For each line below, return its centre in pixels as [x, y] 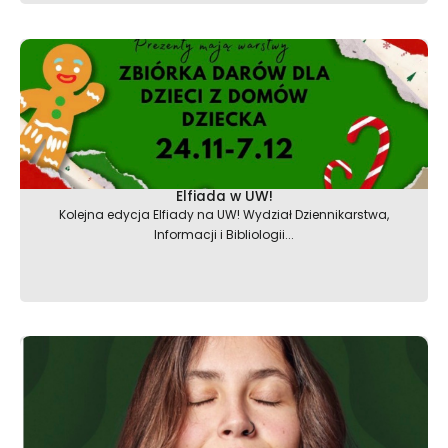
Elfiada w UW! [224, 196]
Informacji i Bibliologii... [224, 234]
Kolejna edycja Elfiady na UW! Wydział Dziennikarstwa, [224, 214]
